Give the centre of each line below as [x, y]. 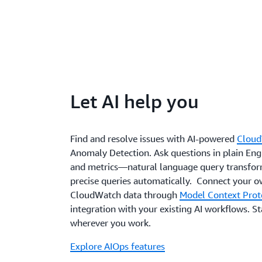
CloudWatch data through [125, 195]
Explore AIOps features [118, 247]
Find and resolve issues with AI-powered [154, 139]
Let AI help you [135, 101]
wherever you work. [111, 223]
